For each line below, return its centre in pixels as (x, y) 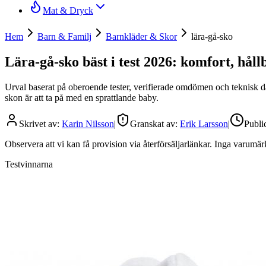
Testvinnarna (29, 164)
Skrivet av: (40, 123)
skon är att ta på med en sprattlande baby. (82, 97)
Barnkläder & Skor (141, 37)
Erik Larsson (204, 123)
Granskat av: (155, 123)
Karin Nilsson (88, 123)
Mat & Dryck (68, 10)
